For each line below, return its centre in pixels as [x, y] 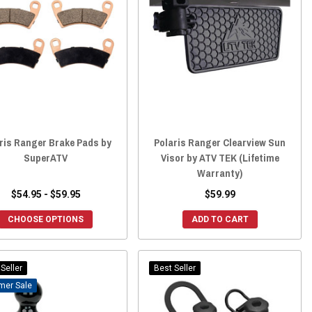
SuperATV [46, 157]
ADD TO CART [220, 219]
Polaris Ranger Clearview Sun [220, 142]
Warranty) [220, 173]
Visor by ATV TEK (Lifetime [220, 157]
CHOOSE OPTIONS [46, 219]
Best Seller [175, 268]
